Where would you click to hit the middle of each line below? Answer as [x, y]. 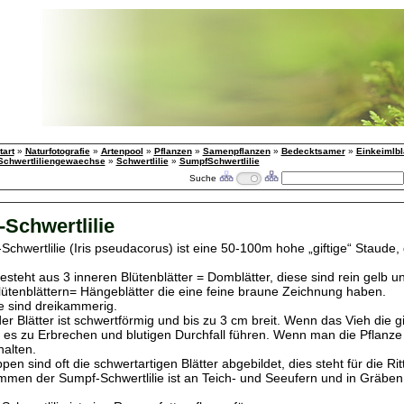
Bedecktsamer [313, 151]
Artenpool [122, 151]
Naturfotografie [57, 151]
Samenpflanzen [236, 151]
